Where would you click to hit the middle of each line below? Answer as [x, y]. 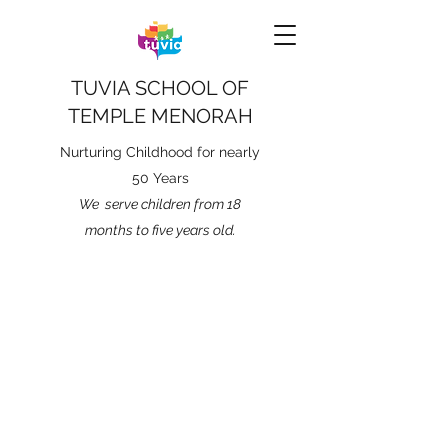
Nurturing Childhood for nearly [160, 152]
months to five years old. [160, 230]
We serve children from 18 [160, 204]
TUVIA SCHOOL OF [160, 88]
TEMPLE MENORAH [160, 116]
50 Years [160, 178]
